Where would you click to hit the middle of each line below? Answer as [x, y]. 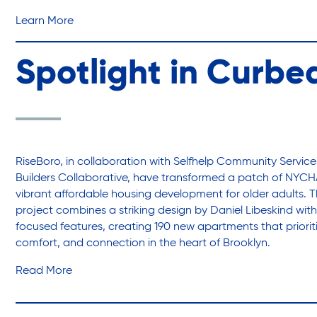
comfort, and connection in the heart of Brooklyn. [143, 244]
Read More [44, 271]
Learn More [45, 22]
